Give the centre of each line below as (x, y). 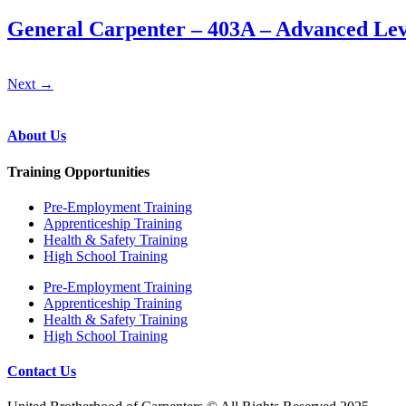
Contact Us (42, 372)
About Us (37, 136)
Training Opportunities (78, 171)
